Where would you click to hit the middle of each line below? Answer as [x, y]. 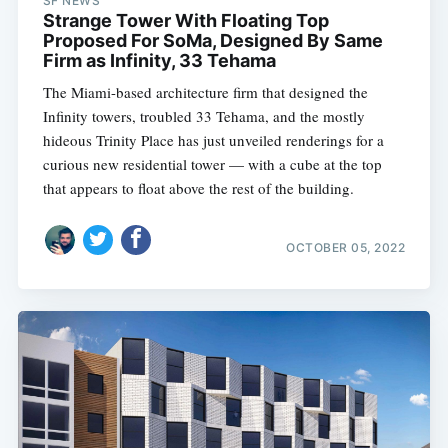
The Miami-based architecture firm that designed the [205, 92]
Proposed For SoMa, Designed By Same [212, 41]
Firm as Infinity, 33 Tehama [159, 61]
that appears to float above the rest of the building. [198, 188]
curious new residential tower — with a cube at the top [212, 164]
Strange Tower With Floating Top [185, 21]
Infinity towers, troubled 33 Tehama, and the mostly [203, 116]
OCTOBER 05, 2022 [346, 247]
